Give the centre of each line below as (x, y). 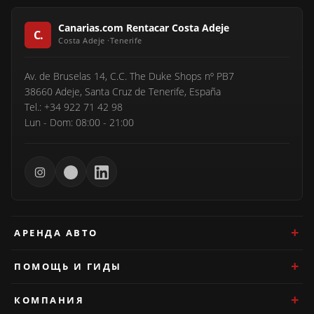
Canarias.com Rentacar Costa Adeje (144, 27)
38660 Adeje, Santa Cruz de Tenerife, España (123, 91)
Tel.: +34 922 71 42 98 (74, 107)
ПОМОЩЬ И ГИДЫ (68, 266)
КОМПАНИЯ (49, 300)
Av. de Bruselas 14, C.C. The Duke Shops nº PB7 (129, 76)
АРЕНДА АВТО (56, 232)
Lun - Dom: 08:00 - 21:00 (79, 122)
